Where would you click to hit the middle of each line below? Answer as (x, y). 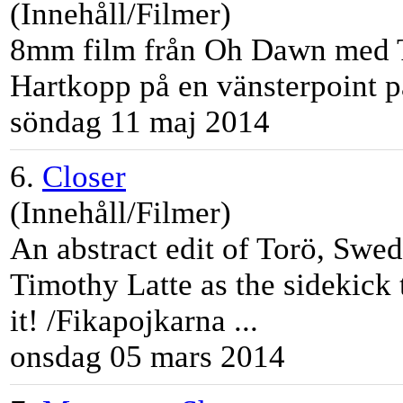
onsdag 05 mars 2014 (148, 357)
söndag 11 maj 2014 (140, 122)
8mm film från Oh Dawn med (203, 50)
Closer (84, 177)
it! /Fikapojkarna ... (134, 321)
